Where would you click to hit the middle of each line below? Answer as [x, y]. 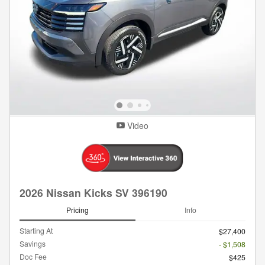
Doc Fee [33, 257]
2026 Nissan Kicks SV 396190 [93, 192]
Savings [33, 244]
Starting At [36, 231]
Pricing [77, 210]
